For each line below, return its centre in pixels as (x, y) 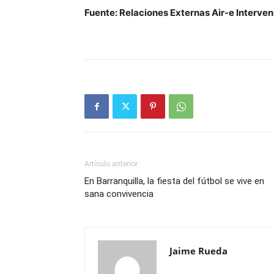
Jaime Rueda (198, 251)
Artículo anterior (111, 164)
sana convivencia (119, 194)
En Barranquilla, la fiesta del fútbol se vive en (174, 181)
